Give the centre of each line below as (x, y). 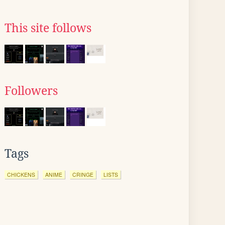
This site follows (48, 28)
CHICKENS (21, 175)
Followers (31, 91)
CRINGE (83, 175)
